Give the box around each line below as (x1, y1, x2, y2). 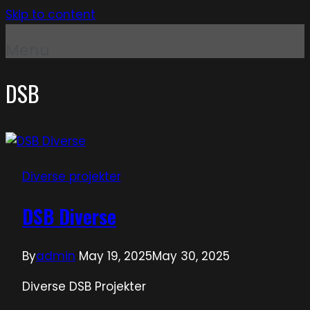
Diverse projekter (22, 167, 121, 185)
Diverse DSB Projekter (22, 278, 146, 295)
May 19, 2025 (79, 248, 152, 265)
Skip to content (6, 6, 95, 23)
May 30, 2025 (152, 248, 230, 265)
